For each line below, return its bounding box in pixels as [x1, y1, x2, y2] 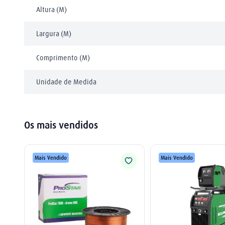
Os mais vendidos [24, 119, 98, 131]
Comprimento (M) [36, 53, 90, 62]
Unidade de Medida [36, 77, 96, 86]
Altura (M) [36, 5, 67, 14]
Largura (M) [36, 29, 71, 38]
